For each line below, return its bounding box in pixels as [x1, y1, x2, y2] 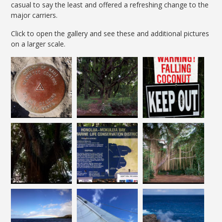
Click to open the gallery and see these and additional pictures [11, 28, 210, 38]
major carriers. [11, 10, 58, 20]
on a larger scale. [11, 39, 66, 49]
